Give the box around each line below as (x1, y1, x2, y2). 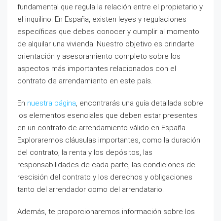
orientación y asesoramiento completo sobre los (17, 52, 181, 61)
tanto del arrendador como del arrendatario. (17, 185, 164, 194)
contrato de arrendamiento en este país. (17, 76, 152, 85)
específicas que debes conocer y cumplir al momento (17, 27, 199, 36)
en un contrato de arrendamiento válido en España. (17, 123, 187, 132)
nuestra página (27, 99, 76, 108)
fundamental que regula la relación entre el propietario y (17, 2, 203, 11)
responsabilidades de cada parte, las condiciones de (17, 160, 195, 169)
